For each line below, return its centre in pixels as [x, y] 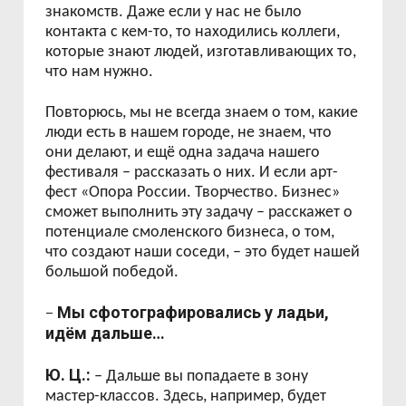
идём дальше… [106, 333]
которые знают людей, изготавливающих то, [201, 52]
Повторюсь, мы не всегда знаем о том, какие [202, 113]
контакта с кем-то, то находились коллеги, [193, 32]
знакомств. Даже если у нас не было [174, 12]
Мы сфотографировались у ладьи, [193, 312]
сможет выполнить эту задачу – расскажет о [199, 213]
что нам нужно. [100, 72]
